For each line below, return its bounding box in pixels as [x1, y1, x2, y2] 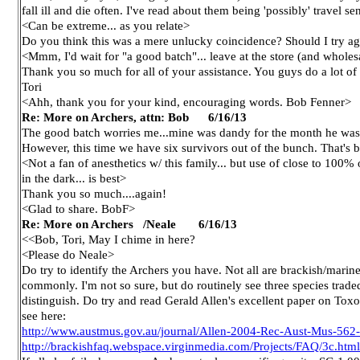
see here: [22, 309, 66, 322]
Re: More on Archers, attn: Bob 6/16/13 [22, 110, 247, 124]
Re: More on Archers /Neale [22, 217, 179, 231]
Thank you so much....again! [22, 186, 166, 200]
